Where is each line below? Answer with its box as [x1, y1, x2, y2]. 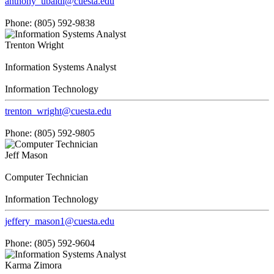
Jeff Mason [5, 149, 48, 160]
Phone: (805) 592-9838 [5, 17, 95, 28]
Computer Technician [5, 171, 88, 182]
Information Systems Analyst [5, 61, 116, 72]
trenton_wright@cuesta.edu [5, 105, 111, 116]
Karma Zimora [5, 259, 62, 270]
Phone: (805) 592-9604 [5, 237, 95, 248]
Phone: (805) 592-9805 [5, 127, 95, 138]
